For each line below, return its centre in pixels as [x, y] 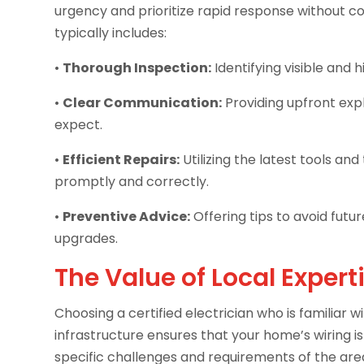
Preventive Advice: [127, 217]
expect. [79, 125]
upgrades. [87, 239]
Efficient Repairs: [121, 160]
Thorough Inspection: [137, 68]
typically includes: [111, 33]
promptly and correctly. [132, 182]
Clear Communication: [143, 103]
